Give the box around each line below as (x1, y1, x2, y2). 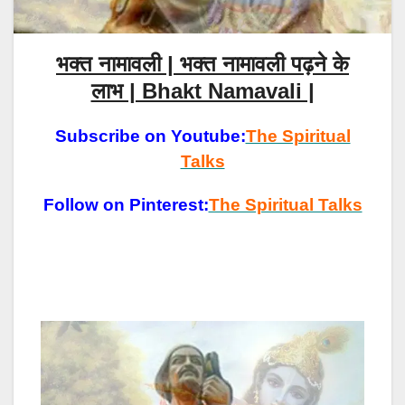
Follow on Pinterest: (42, 194, 209, 214)
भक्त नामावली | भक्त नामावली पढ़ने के (56, 51, 349, 76)
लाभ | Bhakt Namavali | (90, 78, 315, 103)
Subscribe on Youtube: (54, 126, 246, 146)
